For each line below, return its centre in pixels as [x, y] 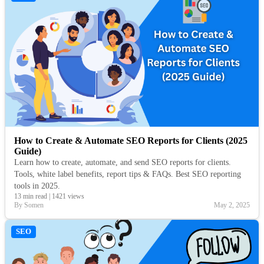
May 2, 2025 [232, 205]
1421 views [68, 197]
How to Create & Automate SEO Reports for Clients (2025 [131, 141]
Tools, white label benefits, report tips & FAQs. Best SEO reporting [128, 174]
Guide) [28, 151]
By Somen [29, 205]
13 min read [31, 197]
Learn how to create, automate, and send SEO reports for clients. [123, 163]
